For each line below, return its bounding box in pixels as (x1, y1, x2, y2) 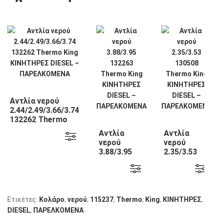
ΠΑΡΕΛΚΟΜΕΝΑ (33, 206, 84, 214)
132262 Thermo (10, 115, 67, 124)
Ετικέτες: (7, 196, 39, 203)
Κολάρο (39, 196, 65, 203)
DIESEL (7, 206, 30, 214)
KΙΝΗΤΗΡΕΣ (163, 196, 201, 203)
